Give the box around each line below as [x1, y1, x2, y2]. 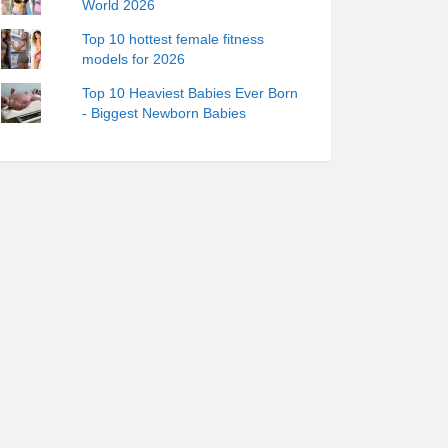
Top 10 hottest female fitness [82, 31, 265, 47]
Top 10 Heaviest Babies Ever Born [82, 85, 299, 101]
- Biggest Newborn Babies [82, 105, 247, 121]
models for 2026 [82, 51, 186, 67]
